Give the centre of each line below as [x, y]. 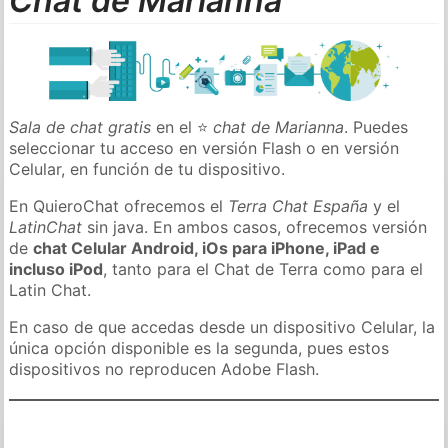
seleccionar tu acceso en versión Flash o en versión [204, 147]
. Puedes [376, 126]
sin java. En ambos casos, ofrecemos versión [255, 226]
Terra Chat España [298, 205]
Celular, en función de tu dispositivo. [147, 168]
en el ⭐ [182, 126]
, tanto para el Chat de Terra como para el [263, 268]
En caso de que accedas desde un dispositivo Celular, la [222, 326]
